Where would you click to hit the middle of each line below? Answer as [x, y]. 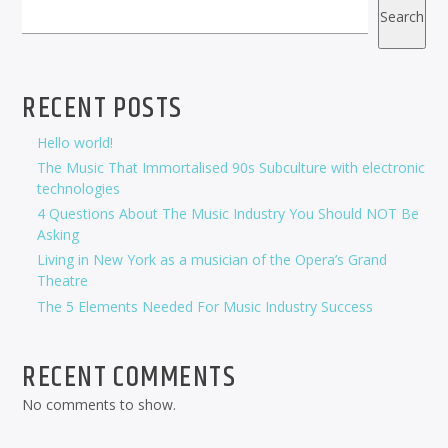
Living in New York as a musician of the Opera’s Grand [212, 260]
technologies [79, 188]
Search [401, 17]
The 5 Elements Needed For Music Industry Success [205, 306]
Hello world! [75, 142]
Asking [58, 235]
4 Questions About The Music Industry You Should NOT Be [228, 214]
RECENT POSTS [102, 108]
